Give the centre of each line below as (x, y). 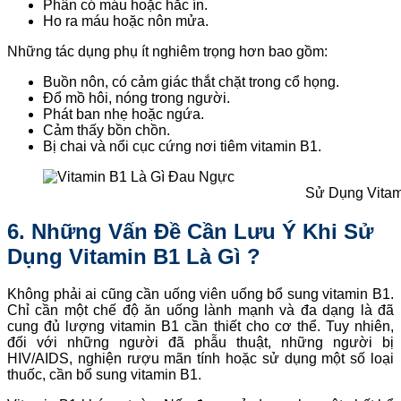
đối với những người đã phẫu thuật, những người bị (200, 343)
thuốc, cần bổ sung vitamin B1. (104, 375)
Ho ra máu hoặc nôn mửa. (126, 21)
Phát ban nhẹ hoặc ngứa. (124, 114)
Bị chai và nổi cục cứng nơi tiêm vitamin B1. (182, 146)
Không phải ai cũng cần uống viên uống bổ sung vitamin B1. (200, 294)
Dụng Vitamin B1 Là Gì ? (134, 256)
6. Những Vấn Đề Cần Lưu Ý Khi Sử (190, 231)
